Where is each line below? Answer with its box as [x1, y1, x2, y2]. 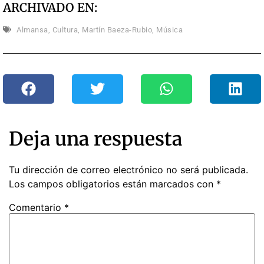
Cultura [52, 25, 78, 34]
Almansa [16, 25, 48, 34]
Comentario [9, 201, 64, 213]
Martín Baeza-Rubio [82, 25, 152, 34]
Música [156, 25, 183, 34]
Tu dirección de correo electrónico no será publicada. [9, 163, 248, 176]
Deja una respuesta [9, 127, 182, 151]
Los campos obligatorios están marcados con [9, 177, 216, 190]
